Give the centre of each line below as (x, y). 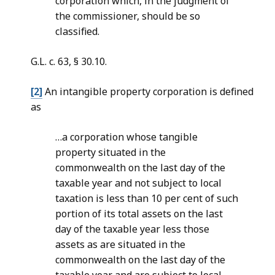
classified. (77, 32)
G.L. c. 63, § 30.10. (69, 62)
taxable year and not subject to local (138, 183)
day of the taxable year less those (132, 229)
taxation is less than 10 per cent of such (147, 199)
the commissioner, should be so (128, 16)
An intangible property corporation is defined (148, 92)
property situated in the (110, 153)
